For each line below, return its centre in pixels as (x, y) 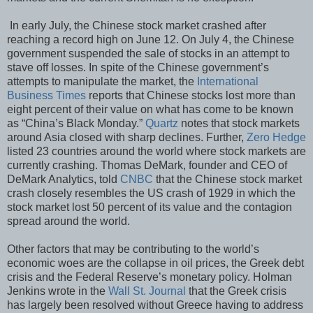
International (228, 81)
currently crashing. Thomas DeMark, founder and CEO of (147, 165)
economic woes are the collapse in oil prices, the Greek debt (155, 263)
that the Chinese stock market (227, 179)
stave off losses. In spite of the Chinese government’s (138, 67)
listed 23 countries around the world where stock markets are (156, 151)
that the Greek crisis (236, 291)
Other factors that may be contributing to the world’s (133, 249)
